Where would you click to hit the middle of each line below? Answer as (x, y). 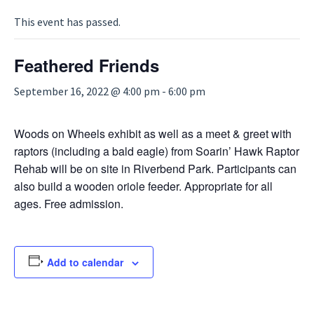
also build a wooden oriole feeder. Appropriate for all (143, 186)
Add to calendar (85, 262)
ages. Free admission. (69, 203)
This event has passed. (67, 21)
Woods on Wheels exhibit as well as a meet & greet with (153, 133)
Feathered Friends (87, 65)
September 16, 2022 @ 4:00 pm (87, 91)
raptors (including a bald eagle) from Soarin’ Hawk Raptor (157, 151)
